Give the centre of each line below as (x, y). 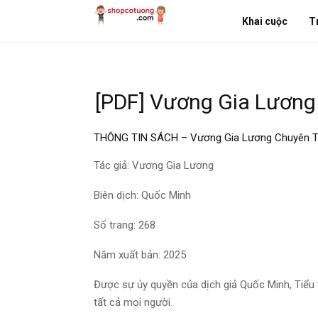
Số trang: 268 (125, 225)
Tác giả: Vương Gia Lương (154, 165)
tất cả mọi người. (133, 302)
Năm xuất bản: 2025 (140, 254)
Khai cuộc (264, 21)
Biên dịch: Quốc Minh (142, 195)
